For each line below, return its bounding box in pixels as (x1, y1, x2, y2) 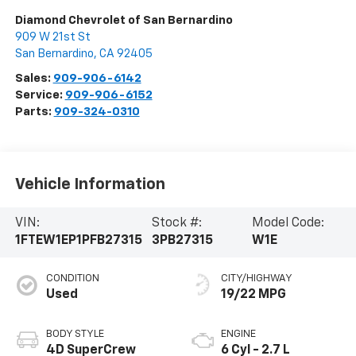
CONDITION (45, 273, 99, 284)
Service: (14, 89, 65, 102)
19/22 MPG (221, 288, 286, 302)
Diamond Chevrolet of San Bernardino (14, 14, 233, 27)
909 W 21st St (14, 31, 91, 44)
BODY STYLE (45, 329, 104, 340)
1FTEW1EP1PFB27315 (14, 234, 142, 248)
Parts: (14, 106, 54, 118)
